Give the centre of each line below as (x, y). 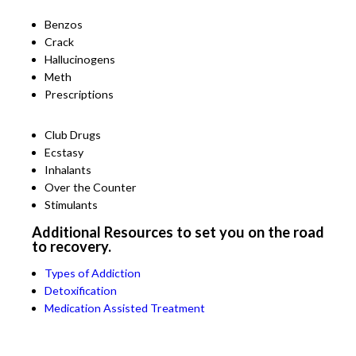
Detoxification (81, 291)
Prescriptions (79, 95)
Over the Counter (91, 187)
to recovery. (72, 246)
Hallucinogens (80, 60)
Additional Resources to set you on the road (178, 232)
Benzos (64, 25)
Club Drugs (73, 134)
